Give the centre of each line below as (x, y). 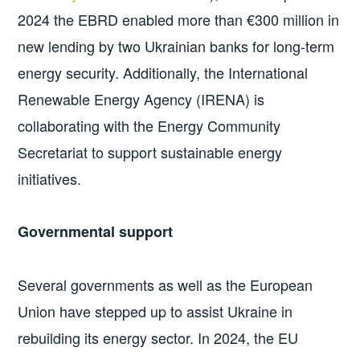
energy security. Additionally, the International (163, 72)
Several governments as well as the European (166, 284)
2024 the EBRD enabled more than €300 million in (179, 19)
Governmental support (96, 232)
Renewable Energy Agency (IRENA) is (141, 98)
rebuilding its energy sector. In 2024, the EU (158, 337)
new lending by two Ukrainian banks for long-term (176, 45)
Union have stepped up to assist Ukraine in (155, 311)
